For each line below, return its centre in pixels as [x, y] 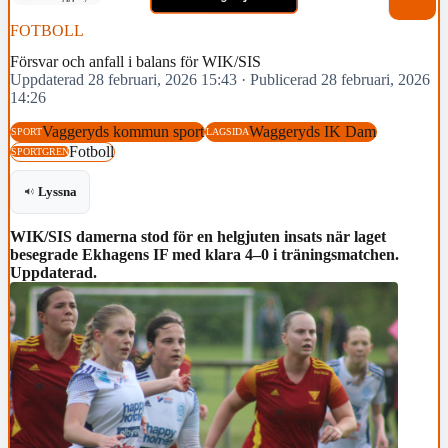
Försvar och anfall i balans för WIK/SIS [135, 62]
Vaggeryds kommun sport [123, 131]
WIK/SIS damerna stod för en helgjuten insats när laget [198, 236]
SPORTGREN [40, 152]
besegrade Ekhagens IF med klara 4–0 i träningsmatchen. [204, 254]
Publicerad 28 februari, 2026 [340, 80]
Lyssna [57, 192]
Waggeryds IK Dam [312, 131]
